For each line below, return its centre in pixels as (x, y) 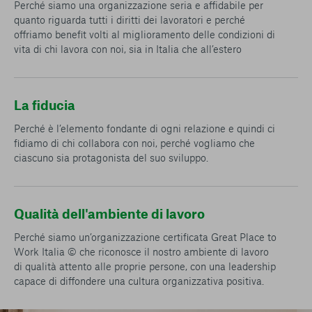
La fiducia (45, 105)
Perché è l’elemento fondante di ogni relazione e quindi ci (145, 128)
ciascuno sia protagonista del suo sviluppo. (111, 157)
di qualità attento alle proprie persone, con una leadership (145, 266)
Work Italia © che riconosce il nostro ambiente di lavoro (141, 251)
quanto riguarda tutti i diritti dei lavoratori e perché (130, 19)
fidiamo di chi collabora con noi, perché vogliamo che (134, 143)
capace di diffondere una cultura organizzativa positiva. (139, 281)
